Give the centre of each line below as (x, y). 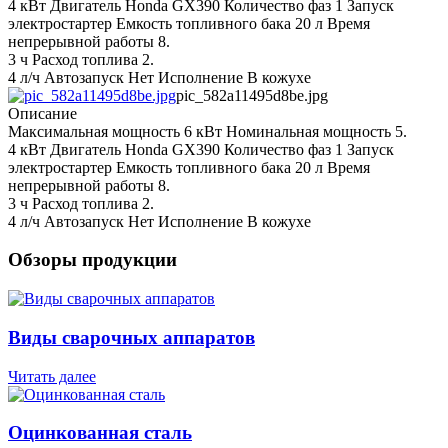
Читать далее (52, 376)
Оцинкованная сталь (100, 433)
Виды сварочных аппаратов (131, 337)
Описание (42, 113)
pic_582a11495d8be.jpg (252, 95)
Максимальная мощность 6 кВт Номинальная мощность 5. (207, 131)
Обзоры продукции (92, 260)
